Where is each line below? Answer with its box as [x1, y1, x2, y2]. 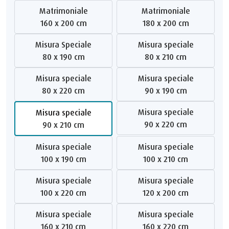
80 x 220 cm [47, 85, 85, 96]
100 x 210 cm [146, 153, 188, 164]
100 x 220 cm [43, 187, 86, 198]
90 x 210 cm [47, 119, 84, 130]
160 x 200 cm [43, 17, 87, 28]
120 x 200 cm [146, 187, 189, 198]
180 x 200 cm [145, 17, 189, 28]
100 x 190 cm [43, 153, 86, 164]
